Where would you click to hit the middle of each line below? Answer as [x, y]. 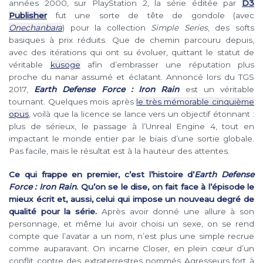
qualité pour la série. [53, 211]
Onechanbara [36, 27]
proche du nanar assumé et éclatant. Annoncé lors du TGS [131, 77]
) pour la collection [107, 27]
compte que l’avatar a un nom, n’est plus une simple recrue [131, 236]
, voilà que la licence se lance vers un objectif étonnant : [141, 114]
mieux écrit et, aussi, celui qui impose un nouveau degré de [131, 199]
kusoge [65, 64]
